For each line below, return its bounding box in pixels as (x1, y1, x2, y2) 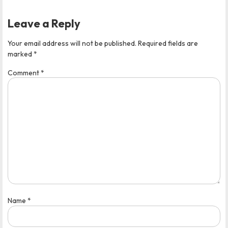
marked (8, 49, 34, 59)
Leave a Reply (8, 16, 80, 31)
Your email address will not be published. (8, 38, 136, 48)
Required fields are (138, 38, 198, 48)
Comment (8, 68, 41, 78)
